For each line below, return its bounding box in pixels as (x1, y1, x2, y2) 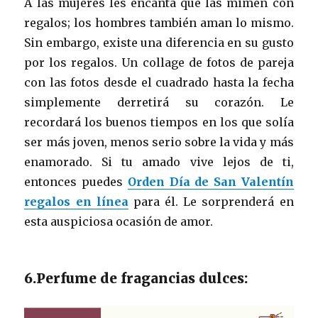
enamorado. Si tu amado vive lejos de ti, (24, 154, 294, 169)
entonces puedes (24, 174, 128, 189)
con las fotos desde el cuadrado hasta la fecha (24, 75, 294, 89)
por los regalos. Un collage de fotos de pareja (24, 55, 294, 70)
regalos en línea (24, 194, 128, 209)
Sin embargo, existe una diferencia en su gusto (24, 35, 294, 50)
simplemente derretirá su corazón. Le (24, 94, 294, 109)
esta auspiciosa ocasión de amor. (24, 214, 214, 229)
